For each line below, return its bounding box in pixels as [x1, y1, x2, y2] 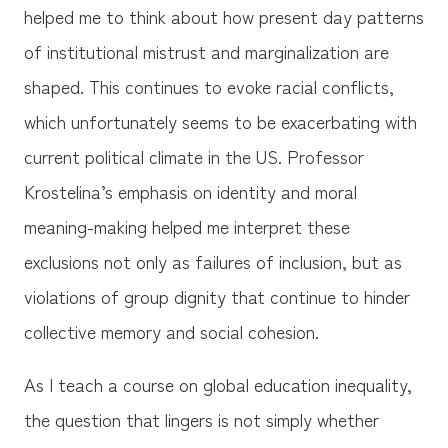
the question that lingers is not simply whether [23, 406, 379, 433]
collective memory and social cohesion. [23, 318, 319, 345]
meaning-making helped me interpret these [23, 213, 350, 240]
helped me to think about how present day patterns [23, 3, 424, 30]
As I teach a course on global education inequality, [23, 371, 412, 398]
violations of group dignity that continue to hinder [23, 283, 410, 310]
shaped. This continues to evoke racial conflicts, [23, 73, 394, 100]
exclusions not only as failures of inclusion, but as [23, 248, 402, 275]
